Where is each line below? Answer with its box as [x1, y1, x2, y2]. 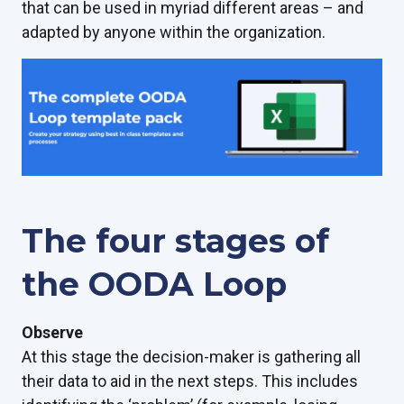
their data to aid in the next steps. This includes [22, 372, 358, 391]
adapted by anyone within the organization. [22, 23, 329, 42]
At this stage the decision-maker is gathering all [22, 347, 361, 367]
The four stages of [22, 221, 329, 262]
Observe [22, 323, 83, 343]
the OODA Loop [22, 264, 287, 305]
